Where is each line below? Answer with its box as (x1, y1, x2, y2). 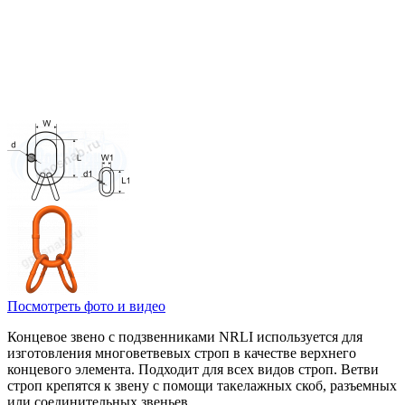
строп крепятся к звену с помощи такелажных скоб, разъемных (7, 377, 397, 393)
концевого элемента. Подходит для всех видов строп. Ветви (7, 361, 379, 377)
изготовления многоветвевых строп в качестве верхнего (7, 344, 356, 361)
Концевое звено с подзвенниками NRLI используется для (7, 328, 363, 344)
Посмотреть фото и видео (7, 297, 165, 314)
